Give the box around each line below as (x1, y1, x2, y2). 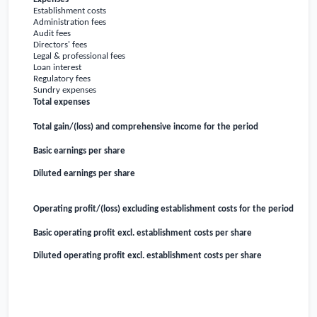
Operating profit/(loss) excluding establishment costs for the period (33, 204, 294, 214)
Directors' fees (33, 40, 88, 50)
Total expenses (33, 98, 91, 108)
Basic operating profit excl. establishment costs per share (33, 229, 253, 238)
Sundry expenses (33, 86, 97, 96)
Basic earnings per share (33, 146, 126, 156)
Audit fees (33, 29, 71, 39)
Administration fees (33, 18, 107, 28)
